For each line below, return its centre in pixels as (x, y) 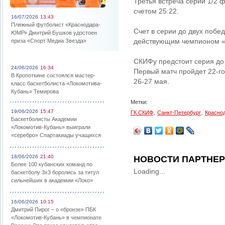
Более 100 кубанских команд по (52, 164)
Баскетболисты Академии (44, 119)
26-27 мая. (151, 81)
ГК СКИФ (142, 113)
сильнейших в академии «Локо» (52, 180)
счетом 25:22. (156, 11)
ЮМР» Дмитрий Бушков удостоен (54, 33)
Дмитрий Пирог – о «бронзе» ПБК (53, 209)
